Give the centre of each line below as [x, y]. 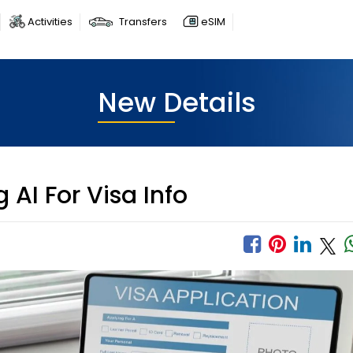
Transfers [143, 22]
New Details [176, 102]
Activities [50, 22]
